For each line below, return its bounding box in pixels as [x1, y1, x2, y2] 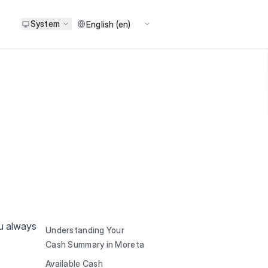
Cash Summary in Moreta [45, 239, 145, 249]
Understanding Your [45, 225, 125, 235]
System [30, 19, 60, 29]
